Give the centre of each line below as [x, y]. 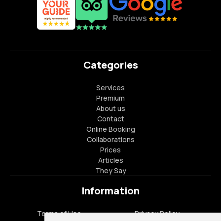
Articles [110, 160]
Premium [110, 98]
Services [110, 88]
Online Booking [110, 129]
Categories [110, 65]
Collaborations [110, 139]
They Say [110, 170]
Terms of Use [59, 213]
